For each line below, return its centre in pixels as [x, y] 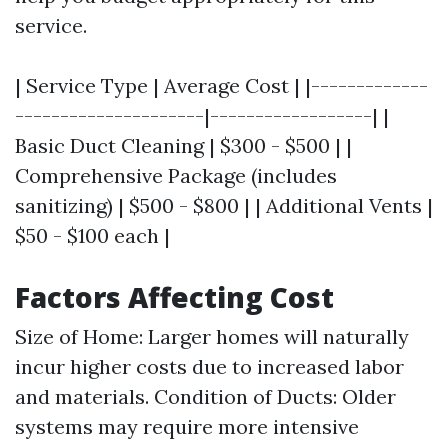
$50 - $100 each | [92, 236]
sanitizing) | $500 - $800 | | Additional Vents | [224, 206]
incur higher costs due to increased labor [209, 367]
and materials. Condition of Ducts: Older [205, 397]
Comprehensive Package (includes [176, 176]
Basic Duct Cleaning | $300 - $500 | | [183, 146]
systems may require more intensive [187, 427]
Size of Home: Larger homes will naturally [212, 337]
